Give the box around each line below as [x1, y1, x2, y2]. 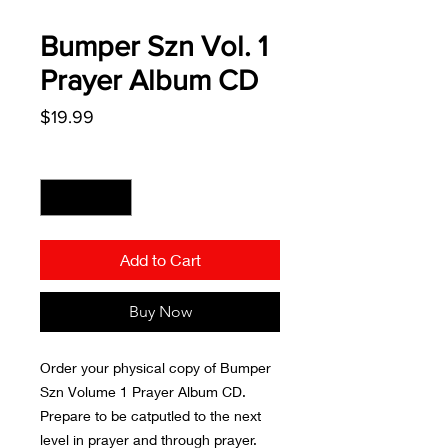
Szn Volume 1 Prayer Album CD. [40, 383, 246, 400]
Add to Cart [119, 250, 201, 269]
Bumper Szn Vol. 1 [40, 31, 268, 62]
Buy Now [128, 302, 192, 321]
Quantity [40, 153, 93, 170]
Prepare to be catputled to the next [40, 407, 261, 424]
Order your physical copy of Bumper [40, 359, 271, 376]
